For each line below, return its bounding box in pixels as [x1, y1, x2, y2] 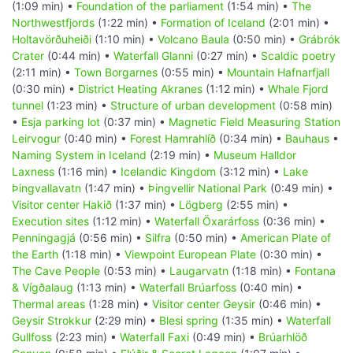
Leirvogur [12, 132, 61, 146]
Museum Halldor [214, 148, 296, 162]
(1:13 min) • [73, 281, 139, 295]
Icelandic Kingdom [121, 165, 216, 179]
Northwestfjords [12, 16, 95, 30]
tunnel [12, 98, 43, 113]
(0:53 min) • [100, 264, 169, 278]
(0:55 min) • [158, 65, 227, 80]
